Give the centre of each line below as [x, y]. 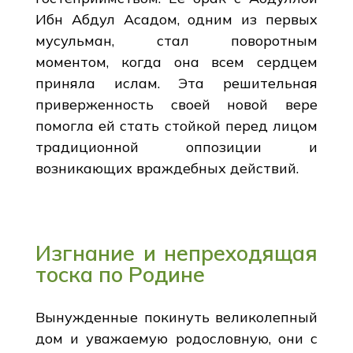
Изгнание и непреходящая [176, 253]
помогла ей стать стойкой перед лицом [176, 125]
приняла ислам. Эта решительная [176, 83]
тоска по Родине [120, 274]
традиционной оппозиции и [176, 147]
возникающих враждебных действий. [167, 168]
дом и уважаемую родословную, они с [176, 338]
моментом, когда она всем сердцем [176, 61]
